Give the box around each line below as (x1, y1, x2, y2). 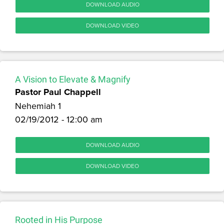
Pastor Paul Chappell (15, 85, 101, 98)
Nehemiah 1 (15, 99, 61, 112)
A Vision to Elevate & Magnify (15, 73, 130, 84)
